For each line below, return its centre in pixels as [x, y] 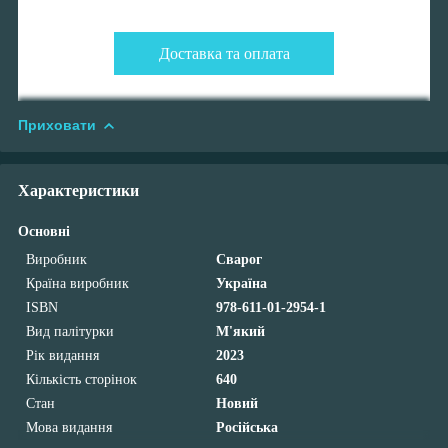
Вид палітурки [70, 331]
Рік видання [62, 355]
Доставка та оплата [224, 53]
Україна [242, 283]
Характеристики [78, 190]
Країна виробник [77, 283]
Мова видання [69, 427]
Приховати [57, 124]
